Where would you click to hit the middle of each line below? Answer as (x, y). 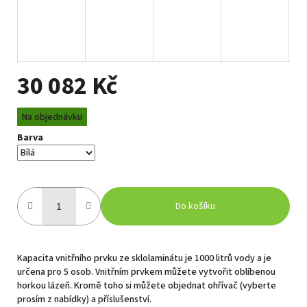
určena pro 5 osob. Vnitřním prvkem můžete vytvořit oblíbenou (146, 272)
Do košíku (195, 206)
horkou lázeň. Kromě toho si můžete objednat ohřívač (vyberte (147, 285)
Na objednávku (52, 117)
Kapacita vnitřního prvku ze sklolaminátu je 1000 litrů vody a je (144, 258)
